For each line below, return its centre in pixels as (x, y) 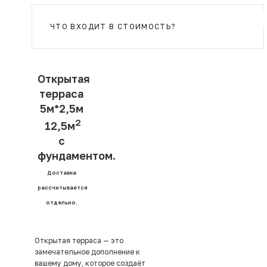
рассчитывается (63, 188)
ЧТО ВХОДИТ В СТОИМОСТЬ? (113, 27)
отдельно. (61, 203)
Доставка (61, 173)
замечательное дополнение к (87, 252)
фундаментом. (77, 156)
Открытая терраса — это (79, 241)
